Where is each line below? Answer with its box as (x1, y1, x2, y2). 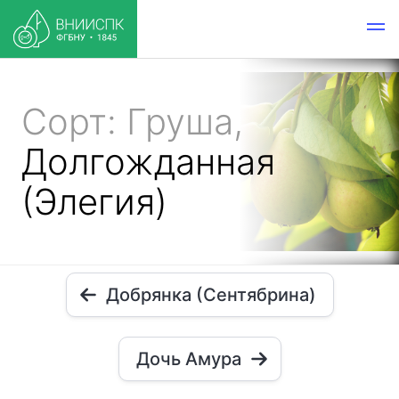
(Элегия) (21, 180, 167, 224)
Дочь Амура (135, 348, 241, 370)
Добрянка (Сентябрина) (105, 284, 316, 305)
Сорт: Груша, (21, 100, 243, 143)
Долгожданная (21, 140, 275, 183)
